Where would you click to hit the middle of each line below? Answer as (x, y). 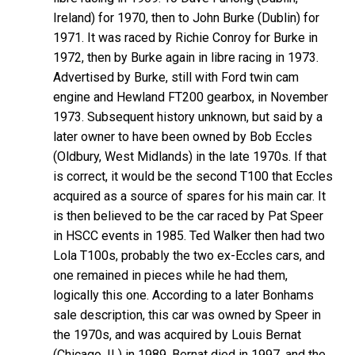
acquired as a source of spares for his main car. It (190, 196)
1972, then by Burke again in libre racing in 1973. (186, 57)
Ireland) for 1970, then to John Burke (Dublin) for (187, 17)
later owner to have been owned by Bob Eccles (183, 136)
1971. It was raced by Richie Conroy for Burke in (186, 37)
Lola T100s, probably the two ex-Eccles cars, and (189, 255)
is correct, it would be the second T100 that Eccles (193, 176)
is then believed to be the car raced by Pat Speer (189, 216)
